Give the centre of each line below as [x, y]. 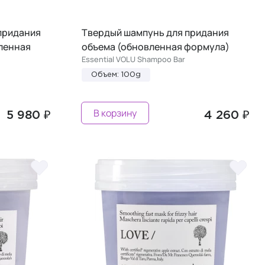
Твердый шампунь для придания [155, 32]
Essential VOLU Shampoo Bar [133, 59]
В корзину [115, 113]
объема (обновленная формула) [156, 46]
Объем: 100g [116, 75]
